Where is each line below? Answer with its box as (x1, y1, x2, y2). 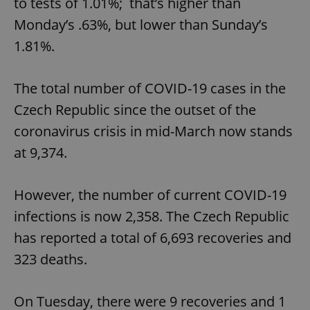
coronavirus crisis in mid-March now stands (14, 122, 293, 141)
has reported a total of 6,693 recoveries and (14, 228, 291, 248)
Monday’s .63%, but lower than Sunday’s (14, 15, 268, 35)
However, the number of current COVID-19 (14, 185, 286, 205)
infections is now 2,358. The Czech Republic (14, 207, 289, 226)
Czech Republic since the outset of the (14, 100, 256, 120)
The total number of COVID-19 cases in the (14, 79, 286, 98)
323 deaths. (14, 250, 87, 269)
